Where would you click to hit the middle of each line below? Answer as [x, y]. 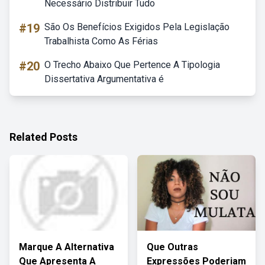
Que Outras [172, 247]
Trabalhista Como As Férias [101, 41]
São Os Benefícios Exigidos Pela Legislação [137, 27]
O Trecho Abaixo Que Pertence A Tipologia [132, 65]
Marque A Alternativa [67, 247]
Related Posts [43, 137]
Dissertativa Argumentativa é [104, 79]
